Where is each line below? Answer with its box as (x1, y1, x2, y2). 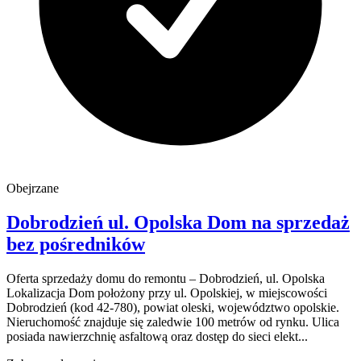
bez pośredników (6, 233, 145, 255)
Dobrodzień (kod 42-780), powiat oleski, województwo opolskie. (6, 300, 339, 314)
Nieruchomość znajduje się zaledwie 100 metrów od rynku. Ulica (6, 314, 339, 329)
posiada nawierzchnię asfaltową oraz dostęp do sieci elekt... (6, 329, 308, 343)
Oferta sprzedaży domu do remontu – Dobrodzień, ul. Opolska (6, 271, 325, 285)
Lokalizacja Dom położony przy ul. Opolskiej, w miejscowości (6, 285, 327, 300)
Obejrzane (6, 180, 59, 195)
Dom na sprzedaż (207, 211, 350, 233)
